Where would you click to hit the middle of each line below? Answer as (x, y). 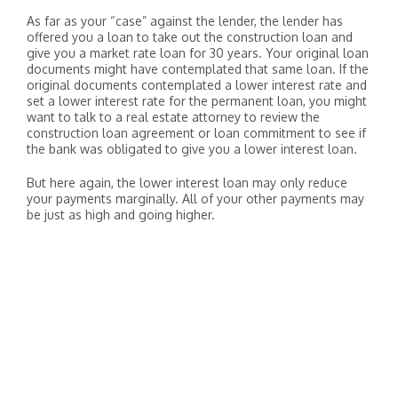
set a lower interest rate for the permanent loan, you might (197, 101)
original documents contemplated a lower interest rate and (197, 85)
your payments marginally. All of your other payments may (195, 199)
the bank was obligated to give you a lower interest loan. (192, 149)
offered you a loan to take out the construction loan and (190, 37)
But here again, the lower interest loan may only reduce (187, 183)
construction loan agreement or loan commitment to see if (196, 133)
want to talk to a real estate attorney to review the (173, 117)
